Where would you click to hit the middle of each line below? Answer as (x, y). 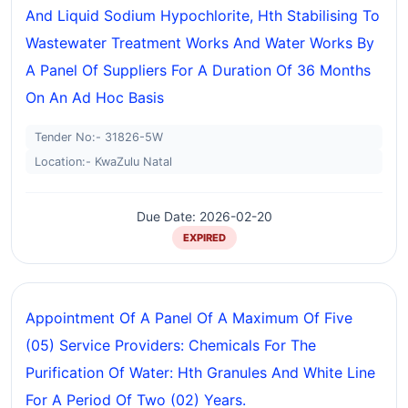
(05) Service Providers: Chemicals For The (171, 345)
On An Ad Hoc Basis (95, 97)
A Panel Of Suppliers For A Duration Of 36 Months (198, 70)
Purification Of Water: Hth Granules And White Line (200, 372)
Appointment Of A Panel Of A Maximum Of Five (189, 318)
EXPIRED (204, 238)
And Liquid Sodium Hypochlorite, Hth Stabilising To (203, 15)
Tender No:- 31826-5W (99, 137)
